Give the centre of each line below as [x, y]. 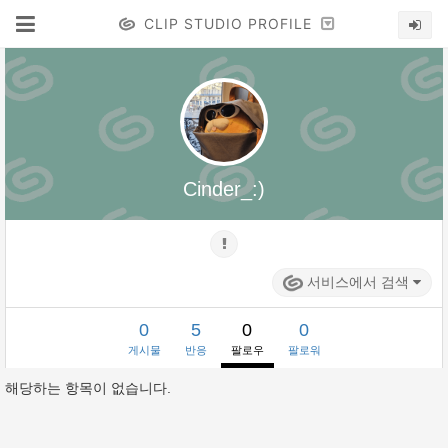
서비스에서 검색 [360, 282]
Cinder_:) [224, 189]
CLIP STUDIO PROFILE [227, 23]
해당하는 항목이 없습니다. [88, 388]
